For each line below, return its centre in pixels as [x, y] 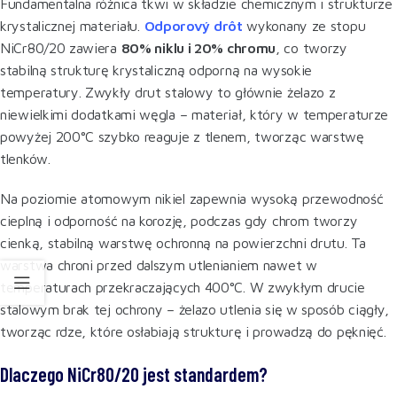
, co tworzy [311, 47]
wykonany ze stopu [304, 25]
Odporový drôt [193, 25]
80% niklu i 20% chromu [198, 47]
